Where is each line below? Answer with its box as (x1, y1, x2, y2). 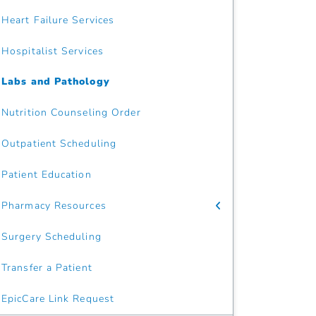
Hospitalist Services (1, 44, 104, 58)
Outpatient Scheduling (1, 137, 117, 150)
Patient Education (1, 168, 92, 181)
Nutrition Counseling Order (1, 106, 141, 119)
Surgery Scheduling (1, 230, 102, 243)
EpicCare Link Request (1, 292, 115, 305)
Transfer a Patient (1, 261, 92, 274)
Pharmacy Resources (1, 199, 107, 212)
